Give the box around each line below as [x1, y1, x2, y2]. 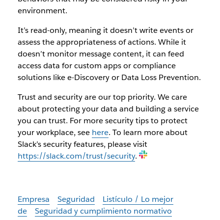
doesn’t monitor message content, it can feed [17, 48, 184, 59]
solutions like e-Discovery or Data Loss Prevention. [17, 72, 201, 82]
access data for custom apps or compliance [17, 60, 176, 71]
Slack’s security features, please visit [17, 138, 147, 149]
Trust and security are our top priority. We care [17, 91, 187, 102]
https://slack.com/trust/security [17, 150, 135, 161]
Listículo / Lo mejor [102, 193, 173, 204]
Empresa [17, 193, 50, 204]
